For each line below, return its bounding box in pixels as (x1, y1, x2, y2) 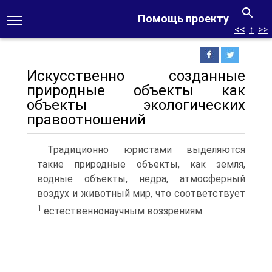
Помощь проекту (138, 12, 229, 25)
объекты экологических (27, 97, 245, 114)
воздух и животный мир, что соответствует (37, 188, 245, 199)
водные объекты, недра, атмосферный (37, 173, 245, 185)
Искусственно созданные (27, 67, 245, 84)
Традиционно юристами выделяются (47, 144, 245, 155)
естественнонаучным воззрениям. (41, 205, 204, 217)
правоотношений (27, 111, 146, 128)
